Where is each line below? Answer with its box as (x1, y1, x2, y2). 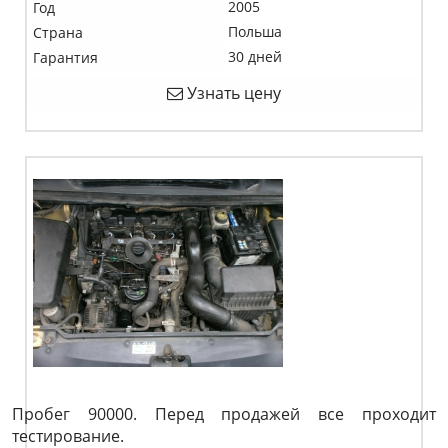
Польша (228, 22, 282, 41)
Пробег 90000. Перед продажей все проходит (12, 403, 436, 425)
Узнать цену (183, 82, 281, 104)
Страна (33, 23, 83, 42)
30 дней (228, 47, 282, 66)
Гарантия (33, 48, 98, 67)
